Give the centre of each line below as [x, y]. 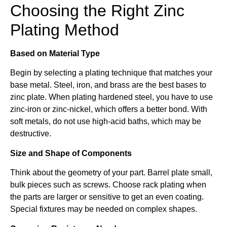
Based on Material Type [55, 53]
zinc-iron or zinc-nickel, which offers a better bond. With [109, 109]
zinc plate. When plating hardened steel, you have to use [111, 97]
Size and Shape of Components [71, 153]
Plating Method [65, 30]
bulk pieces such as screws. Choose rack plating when [108, 185]
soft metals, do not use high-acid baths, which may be [106, 122]
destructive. [31, 134]
